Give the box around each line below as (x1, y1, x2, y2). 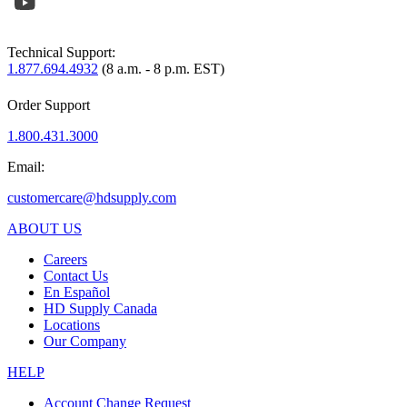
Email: (7, 158, 45, 174)
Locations (44, 316, 100, 333)
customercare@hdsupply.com (7, 189, 176, 205)
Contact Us (44, 267, 108, 283)
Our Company (44, 333, 126, 349)
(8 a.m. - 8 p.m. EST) (98, 60, 224, 76)
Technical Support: (7, 44, 115, 60)
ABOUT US (7, 220, 82, 236)
